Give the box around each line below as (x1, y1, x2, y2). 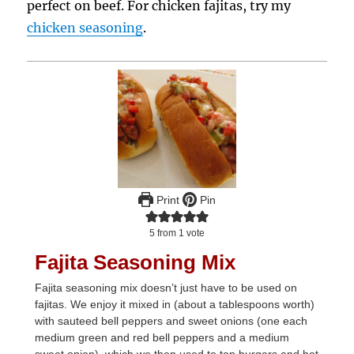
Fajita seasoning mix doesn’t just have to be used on (35, 281, 298, 294)
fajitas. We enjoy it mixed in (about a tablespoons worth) (35, 297, 315, 311)
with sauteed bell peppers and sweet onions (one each (35, 314, 308, 327)
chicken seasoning (27, 19, 144, 36)
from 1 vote (155, 228, 205, 238)
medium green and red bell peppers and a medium (35, 330, 290, 344)
